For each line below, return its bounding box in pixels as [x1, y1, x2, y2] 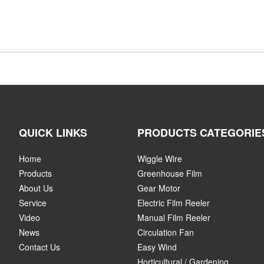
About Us [19, 181, 54, 194]
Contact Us [19, 240, 61, 253]
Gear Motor [137, 181, 181, 194]
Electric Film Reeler [137, 196, 210, 209]
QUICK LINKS [19, 124, 88, 140]
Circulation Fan [137, 226, 194, 238]
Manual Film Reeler [137, 211, 211, 223]
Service [19, 196, 47, 209]
